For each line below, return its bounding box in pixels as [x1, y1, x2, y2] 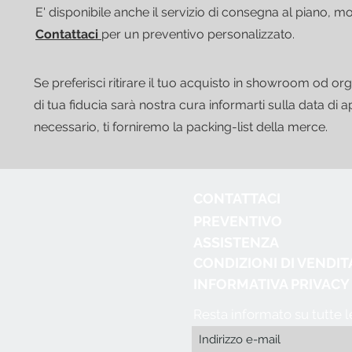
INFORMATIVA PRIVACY [193, 275, 350, 292]
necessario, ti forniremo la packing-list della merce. [34, 119, 328, 134]
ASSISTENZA [193, 233, 279, 251]
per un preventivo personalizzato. [101, 26, 295, 42]
